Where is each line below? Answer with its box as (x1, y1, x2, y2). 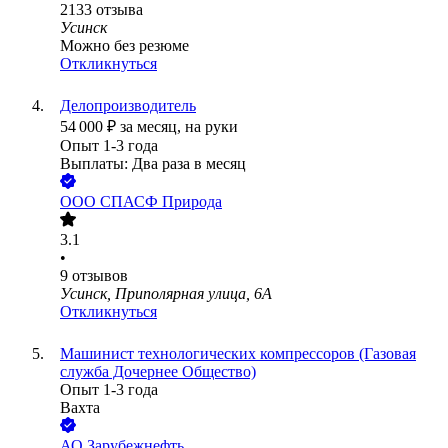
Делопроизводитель (60, 97, 196, 115)
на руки (185, 118, 238, 136)
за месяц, (120, 118, 185, 136)
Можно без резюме (60, 37, 189, 55)
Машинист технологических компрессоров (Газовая (60, 345, 416, 363)
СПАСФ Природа (100, 193, 222, 211)
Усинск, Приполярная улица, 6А (60, 285, 272, 303)
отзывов (72, 267, 128, 285)
